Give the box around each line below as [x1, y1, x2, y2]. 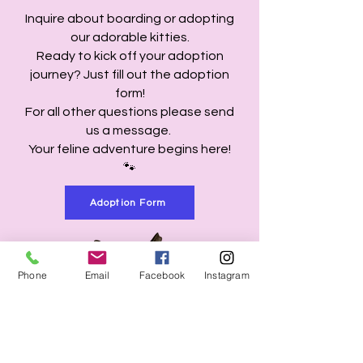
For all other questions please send [25, 105, 234, 118]
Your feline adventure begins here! [28, 143, 231, 156]
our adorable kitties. [70, 31, 190, 44]
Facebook [139, 268, 186, 281]
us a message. [86, 124, 173, 137]
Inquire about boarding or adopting [25, 12, 234, 25]
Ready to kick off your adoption [36, 49, 224, 62]
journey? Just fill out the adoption [30, 68, 229, 81]
